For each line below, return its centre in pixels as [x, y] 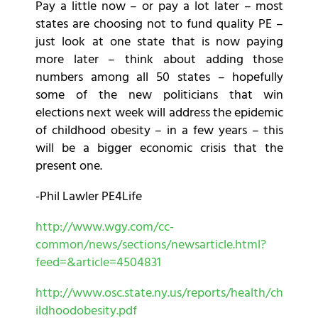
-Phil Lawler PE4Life [89, 197]
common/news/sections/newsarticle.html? [151, 246]
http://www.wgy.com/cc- [105, 228]
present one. [69, 167]
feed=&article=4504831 [98, 263]
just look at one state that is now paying [160, 43]
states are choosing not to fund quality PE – [160, 25]
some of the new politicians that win [160, 96]
